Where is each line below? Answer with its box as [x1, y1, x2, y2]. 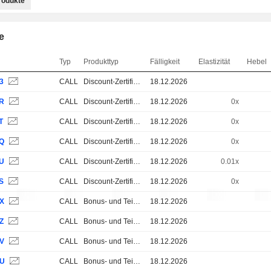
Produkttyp [83, 57, 119, 66]
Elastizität [198, 57, 230, 66]
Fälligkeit [150, 57, 180, 66]
